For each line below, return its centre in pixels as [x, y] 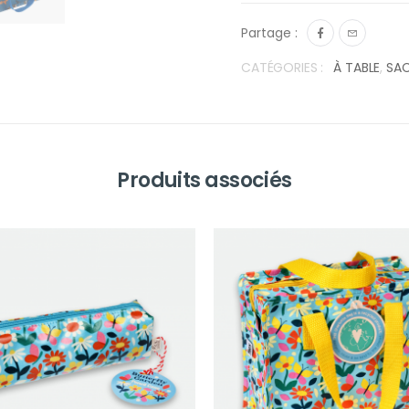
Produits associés [204, 180]
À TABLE [357, 67]
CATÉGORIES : [283, 67]
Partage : [269, 32]
